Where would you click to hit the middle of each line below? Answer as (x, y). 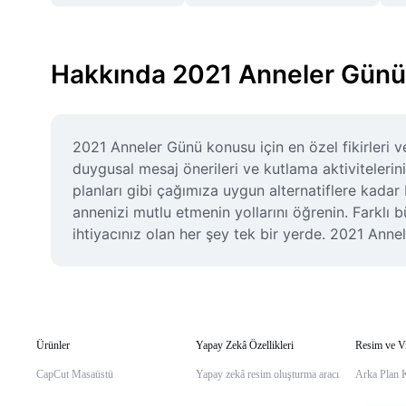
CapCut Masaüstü (75, 374)
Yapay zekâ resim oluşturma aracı (267, 374)
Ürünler (53, 345)
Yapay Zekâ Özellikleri (245, 345)
